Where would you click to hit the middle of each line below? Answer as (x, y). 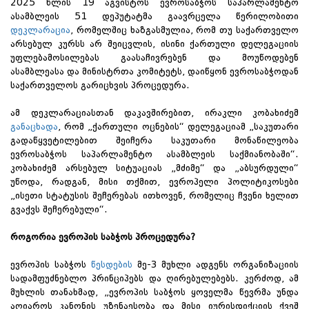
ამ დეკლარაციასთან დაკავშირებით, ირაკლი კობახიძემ (154, 113)
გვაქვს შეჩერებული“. (59, 209)
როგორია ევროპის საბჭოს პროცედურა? (103, 237)
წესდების (111, 265)
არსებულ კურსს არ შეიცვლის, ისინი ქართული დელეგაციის (154, 44)
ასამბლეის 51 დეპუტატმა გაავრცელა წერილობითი (154, 16)
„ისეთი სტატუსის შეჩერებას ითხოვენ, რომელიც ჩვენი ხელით (154, 196)
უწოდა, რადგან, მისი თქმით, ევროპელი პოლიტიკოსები (154, 182)
